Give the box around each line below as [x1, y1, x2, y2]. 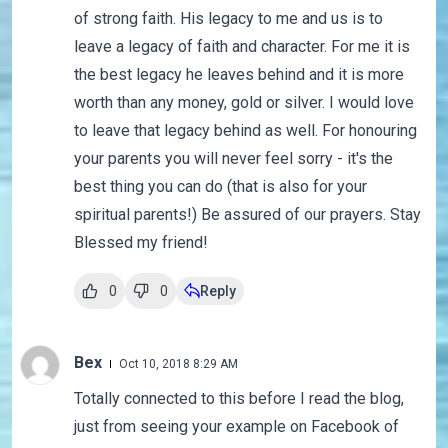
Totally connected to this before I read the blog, [73, 389, 404, 409]
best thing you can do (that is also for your [73, 177, 367, 197]
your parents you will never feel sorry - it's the [73, 149, 393, 169]
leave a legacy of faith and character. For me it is [73, 37, 410, 57]
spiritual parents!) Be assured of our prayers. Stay [73, 205, 421, 225]
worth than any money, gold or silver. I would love [73, 93, 414, 113]
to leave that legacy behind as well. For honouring [73, 121, 417, 141]
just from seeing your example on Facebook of [73, 417, 399, 437]
